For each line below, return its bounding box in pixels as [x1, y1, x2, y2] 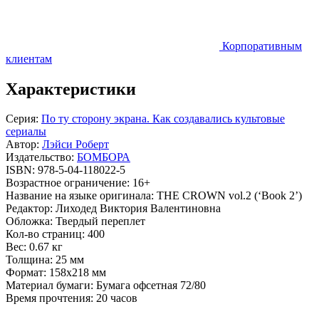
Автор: [6, 138, 42, 151]
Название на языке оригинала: [6, 189, 157, 202]
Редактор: [6, 202, 56, 215]
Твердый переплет [56, 215, 145, 228]
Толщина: [6, 253, 56, 266]
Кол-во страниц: [6, 228, 88, 241]
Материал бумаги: [6, 279, 96, 292]
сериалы [6, 125, 46, 138]
